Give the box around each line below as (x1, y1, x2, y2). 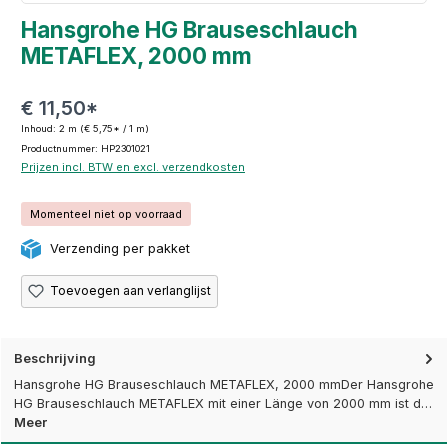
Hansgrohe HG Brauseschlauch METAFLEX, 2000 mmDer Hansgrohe (14, 376, 434, 392)
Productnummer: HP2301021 (21, 143, 150, 155)
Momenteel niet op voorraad (30, 206, 182, 221)
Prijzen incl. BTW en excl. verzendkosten (21, 160, 245, 175)
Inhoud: (21, 123, 59, 135)
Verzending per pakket (46, 240, 190, 256)
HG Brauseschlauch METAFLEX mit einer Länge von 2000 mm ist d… (14, 395, 432, 411)
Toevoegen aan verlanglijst (49, 283, 211, 299)
